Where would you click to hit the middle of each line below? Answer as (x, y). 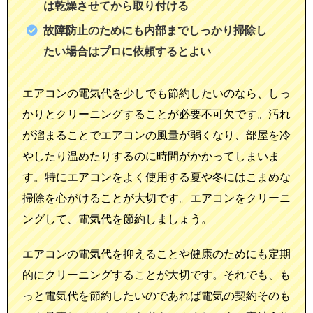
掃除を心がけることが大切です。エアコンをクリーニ (156, 197)
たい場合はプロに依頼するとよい (127, 51)
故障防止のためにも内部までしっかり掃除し (155, 30)
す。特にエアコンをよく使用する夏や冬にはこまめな (156, 176)
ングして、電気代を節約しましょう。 (117, 218)
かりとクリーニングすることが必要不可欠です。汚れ (156, 114)
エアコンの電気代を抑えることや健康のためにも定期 (156, 253)
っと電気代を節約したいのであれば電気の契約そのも (156, 295)
